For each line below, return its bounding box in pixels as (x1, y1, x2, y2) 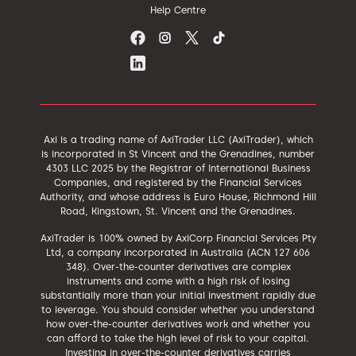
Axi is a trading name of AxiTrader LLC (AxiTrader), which (43, 133, 313, 145)
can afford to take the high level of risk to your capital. (47, 331, 309, 344)
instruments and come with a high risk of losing (66, 274, 290, 287)
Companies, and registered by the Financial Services (54, 176, 302, 188)
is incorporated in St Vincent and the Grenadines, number (41, 147, 315, 160)
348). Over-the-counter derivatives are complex (65, 260, 291, 273)
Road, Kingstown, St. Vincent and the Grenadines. (60, 204, 296, 217)
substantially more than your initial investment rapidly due (41, 288, 315, 301)
